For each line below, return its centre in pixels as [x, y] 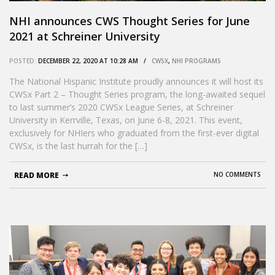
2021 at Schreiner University [85, 36]
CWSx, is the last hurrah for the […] [78, 145]
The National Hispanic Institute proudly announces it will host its [136, 81]
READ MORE [37, 175]
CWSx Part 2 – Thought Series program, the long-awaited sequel [137, 94]
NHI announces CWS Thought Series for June [130, 21]
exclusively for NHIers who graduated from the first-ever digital [134, 133]
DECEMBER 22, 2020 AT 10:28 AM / [94, 60]
